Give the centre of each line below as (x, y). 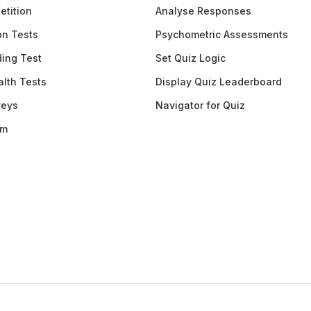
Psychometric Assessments (222, 34)
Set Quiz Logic (191, 58)
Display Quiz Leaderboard (219, 81)
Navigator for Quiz (200, 105)
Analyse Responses (203, 10)
